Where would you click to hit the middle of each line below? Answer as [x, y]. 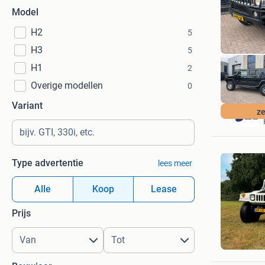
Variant [27, 106]
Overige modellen [67, 85]
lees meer [175, 163]
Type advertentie [48, 163]
